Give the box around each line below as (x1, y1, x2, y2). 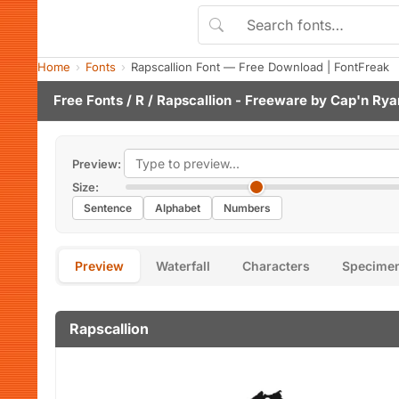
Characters (242, 258, 310, 273)
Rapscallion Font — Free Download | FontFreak (131, 60, 389, 74)
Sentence (84, 201, 132, 215)
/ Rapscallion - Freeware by (144, 92, 330, 109)
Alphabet (155, 201, 200, 215)
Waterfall (156, 258, 210, 273)
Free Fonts (53, 92, 123, 109)
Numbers (224, 201, 271, 215)
